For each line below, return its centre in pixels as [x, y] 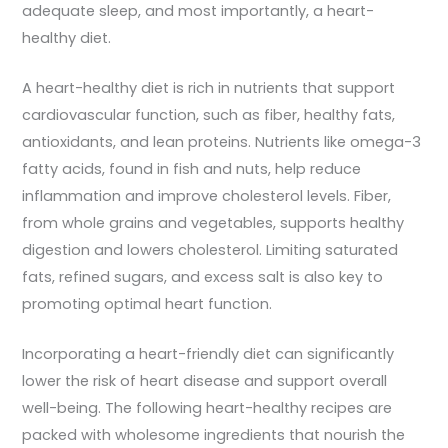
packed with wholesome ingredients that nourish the [214, 435]
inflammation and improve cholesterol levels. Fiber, [207, 196]
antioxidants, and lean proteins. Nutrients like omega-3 [222, 142]
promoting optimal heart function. [147, 304]
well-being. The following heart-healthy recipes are [207, 408]
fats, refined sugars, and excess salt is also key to [203, 277]
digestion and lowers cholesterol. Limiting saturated [210, 250]
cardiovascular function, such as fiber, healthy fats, [209, 115]
